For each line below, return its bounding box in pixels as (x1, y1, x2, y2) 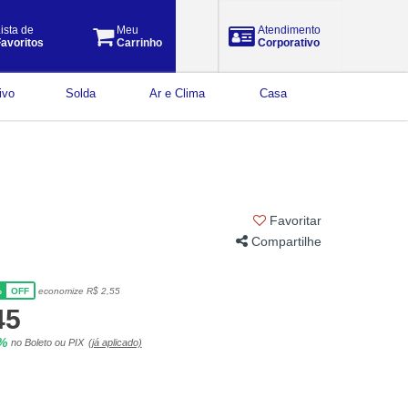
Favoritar (265, 213, 321, 228)
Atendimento (255, 24, 321, 36)
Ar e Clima (148, 86, 205, 100)
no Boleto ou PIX (10, 337, 84, 348)
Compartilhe (247, 233, 321, 249)
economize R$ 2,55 (37, 285, 120, 296)
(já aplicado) (87, 337, 142, 348)
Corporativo (255, 36, 321, 49)
